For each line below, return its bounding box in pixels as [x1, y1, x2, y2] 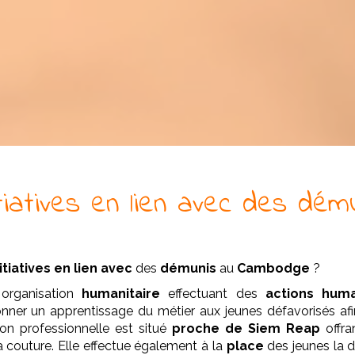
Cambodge [237, 261, 311, 276]
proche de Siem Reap [172, 321, 326, 336]
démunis [160, 261, 217, 276]
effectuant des [160, 286, 265, 301]
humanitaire [82, 286, 161, 301]
